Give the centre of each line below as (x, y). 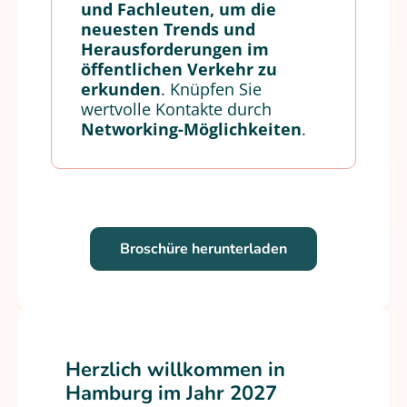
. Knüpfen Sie (211, 89)
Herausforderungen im (175, 49)
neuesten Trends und (168, 29)
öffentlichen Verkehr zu (179, 69)
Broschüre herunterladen (203, 249)
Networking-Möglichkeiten (191, 129)
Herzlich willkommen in (175, 370)
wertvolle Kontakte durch (176, 109)
